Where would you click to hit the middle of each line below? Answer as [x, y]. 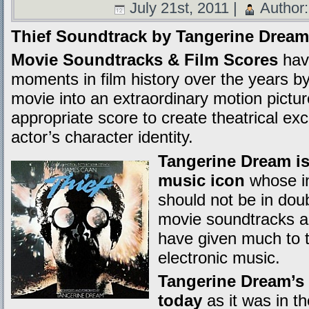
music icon [201, 180]
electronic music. [219, 257]
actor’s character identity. [102, 137]
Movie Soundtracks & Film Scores [144, 60]
